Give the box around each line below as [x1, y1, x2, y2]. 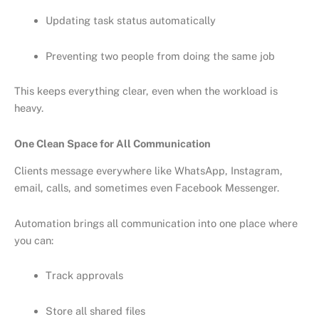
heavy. [14, 102, 43, 115]
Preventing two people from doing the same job [45, 49, 275, 62]
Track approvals [45, 269, 123, 282]
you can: [14, 234, 53, 246]
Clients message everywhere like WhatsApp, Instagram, [14, 164, 283, 177]
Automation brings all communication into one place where [14, 216, 298, 229]
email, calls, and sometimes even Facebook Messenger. [14, 182, 279, 194]
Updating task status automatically [45, 14, 216, 27]
